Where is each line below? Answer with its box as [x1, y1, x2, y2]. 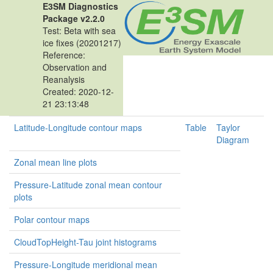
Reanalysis [43, 73, 85, 85]
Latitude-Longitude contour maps [14, 121, 142, 133]
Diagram [216, 133, 249, 146]
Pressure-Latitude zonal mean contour [14, 179, 162, 191]
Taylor [216, 121, 240, 133]
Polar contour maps [14, 213, 90, 225]
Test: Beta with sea [43, 24, 116, 37]
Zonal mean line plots [14, 156, 97, 168]
